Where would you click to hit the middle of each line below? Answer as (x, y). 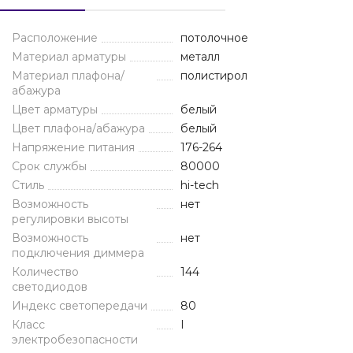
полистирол (214, 76)
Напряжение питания (73, 147)
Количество (45, 272)
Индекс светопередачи (80, 306)
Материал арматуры (69, 57)
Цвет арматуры (55, 110)
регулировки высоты (70, 219)
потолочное (214, 38)
